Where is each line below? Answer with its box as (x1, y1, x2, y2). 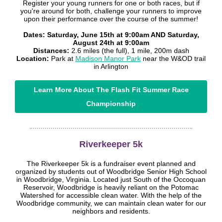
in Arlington (94, 62, 128, 70)
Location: (16, 55, 49, 62)
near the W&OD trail (141, 55, 206, 62)
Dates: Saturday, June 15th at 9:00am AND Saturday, (23, 31, 199, 39)
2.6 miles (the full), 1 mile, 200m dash (69, 47, 189, 55)
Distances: (33, 47, 69, 55)
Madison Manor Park (75, 55, 141, 62)
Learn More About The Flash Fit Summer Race (33, 86, 189, 94)
